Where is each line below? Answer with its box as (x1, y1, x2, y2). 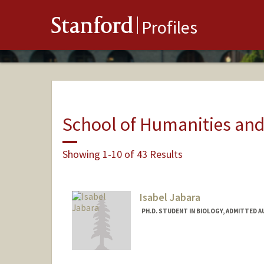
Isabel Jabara (139, 190, 200, 204)
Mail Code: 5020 (140, 247, 195, 258)
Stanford (51, 15, 134, 41)
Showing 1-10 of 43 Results (62, 147, 183, 161)
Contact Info (140, 236, 190, 247)
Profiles (141, 16, 197, 39)
